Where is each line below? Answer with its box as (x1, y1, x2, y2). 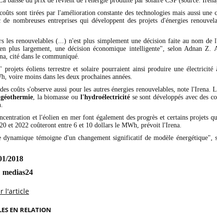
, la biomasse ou (33, 93, 80, 101)
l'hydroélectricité (80, 93, 130, 101)
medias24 (2, 168, 33, 176)
